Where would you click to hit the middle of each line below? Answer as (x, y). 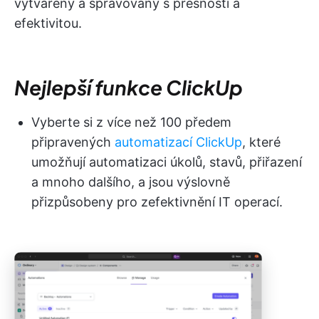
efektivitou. (48, 23)
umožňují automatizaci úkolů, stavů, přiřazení (167, 162)
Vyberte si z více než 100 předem (131, 122)
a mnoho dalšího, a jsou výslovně (131, 182)
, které (261, 142)
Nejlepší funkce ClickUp (129, 87)
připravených (73, 142)
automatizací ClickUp (178, 142)
